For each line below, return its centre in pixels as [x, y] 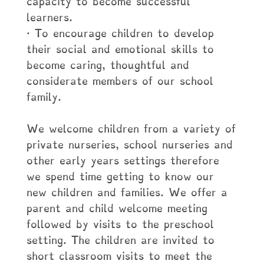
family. [44, 97]
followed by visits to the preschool [120, 224]
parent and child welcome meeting [117, 208]
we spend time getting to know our [120, 176]
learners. [49, 17]
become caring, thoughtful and [108, 65]
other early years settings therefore [123, 161]
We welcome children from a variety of [131, 129]
